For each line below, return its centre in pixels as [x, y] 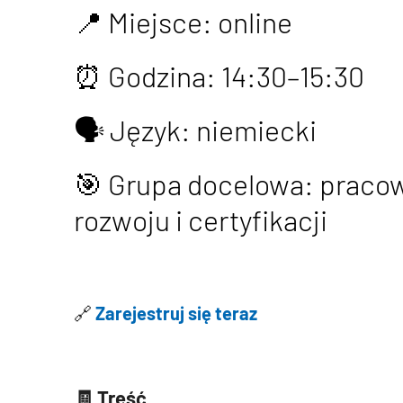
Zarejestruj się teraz [176, 313]
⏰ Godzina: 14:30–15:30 [219, 76]
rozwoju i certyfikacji [201, 219]
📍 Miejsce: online [183, 22]
